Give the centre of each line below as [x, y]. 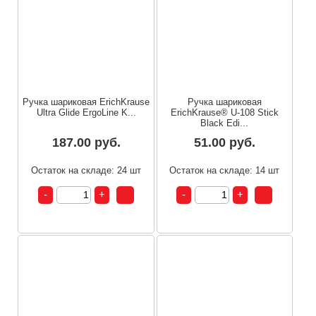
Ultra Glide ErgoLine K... [86, 112]
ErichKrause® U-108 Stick [224, 112]
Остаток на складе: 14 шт [225, 170]
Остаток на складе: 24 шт [86, 170]
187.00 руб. [86, 142]
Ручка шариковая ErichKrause [86, 102]
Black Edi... [225, 123]
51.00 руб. [224, 142]
